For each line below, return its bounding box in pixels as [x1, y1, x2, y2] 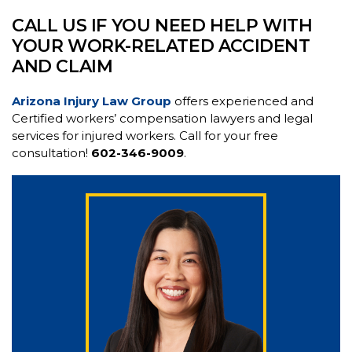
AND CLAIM [12, 56, 113, 78]
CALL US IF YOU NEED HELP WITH [12, 15, 313, 37]
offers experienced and [171, 93, 313, 109]
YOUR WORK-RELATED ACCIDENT [12, 35, 310, 57]
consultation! [12, 145, 91, 161]
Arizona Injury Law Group [12, 93, 171, 109]
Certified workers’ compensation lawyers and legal [12, 111, 313, 126]
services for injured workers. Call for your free [12, 128, 278, 144]
